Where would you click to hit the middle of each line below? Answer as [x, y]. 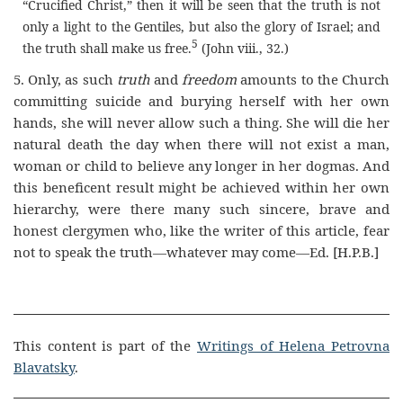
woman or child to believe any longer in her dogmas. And [201, 166]
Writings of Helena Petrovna [293, 345]
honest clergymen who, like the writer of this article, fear [201, 231]
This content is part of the [105, 345]
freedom [210, 80]
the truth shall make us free [105, 48]
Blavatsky [44, 367]
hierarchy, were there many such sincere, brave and [201, 209]
